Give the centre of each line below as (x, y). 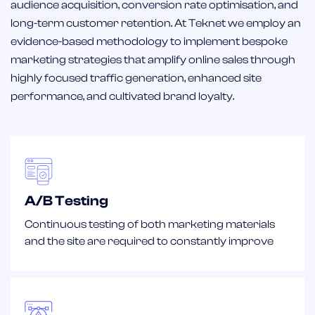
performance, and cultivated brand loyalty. (122, 96)
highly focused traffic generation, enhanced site (136, 78)
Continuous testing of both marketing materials (150, 224)
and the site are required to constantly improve (149, 241)
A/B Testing (66, 200)
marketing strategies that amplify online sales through (153, 59)
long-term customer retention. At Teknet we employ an (156, 23)
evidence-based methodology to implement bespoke (149, 41)
